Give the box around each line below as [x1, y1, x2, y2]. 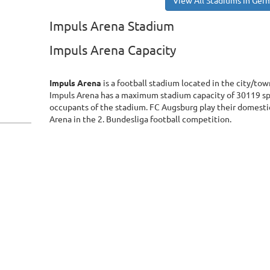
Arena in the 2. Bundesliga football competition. [49, 115, 232, 124]
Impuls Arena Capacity [49, 43, 177, 57]
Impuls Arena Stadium [49, 19, 175, 33]
